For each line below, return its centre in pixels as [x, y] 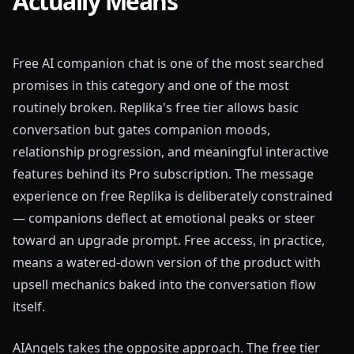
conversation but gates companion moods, [141, 130]
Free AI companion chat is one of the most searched [168, 63]
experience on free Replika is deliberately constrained [173, 196]
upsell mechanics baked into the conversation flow [164, 284]
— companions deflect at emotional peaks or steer [164, 218]
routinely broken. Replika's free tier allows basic [156, 107]
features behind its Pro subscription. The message [163, 174]
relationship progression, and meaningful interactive [171, 152]
